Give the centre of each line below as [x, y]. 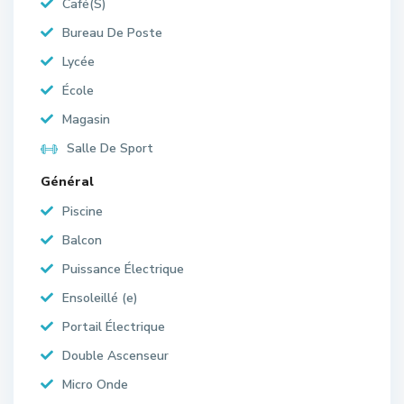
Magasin [86, 119]
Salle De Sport [110, 148]
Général [67, 181]
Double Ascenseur [115, 355]
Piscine [83, 211]
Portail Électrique [114, 326]
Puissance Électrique [123, 269]
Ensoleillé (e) [100, 298]
